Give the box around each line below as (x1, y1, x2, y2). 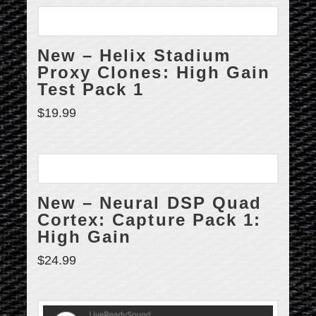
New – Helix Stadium (37, 47, 231, 66)
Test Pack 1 (37, 80, 145, 99)
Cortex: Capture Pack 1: (37, 210, 261, 229)
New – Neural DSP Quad (37, 193, 262, 212)
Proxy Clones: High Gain (37, 63, 270, 83)
